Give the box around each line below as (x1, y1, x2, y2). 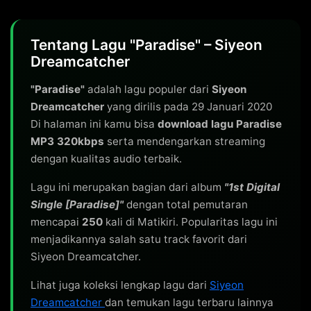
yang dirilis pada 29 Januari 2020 (104, 100, 272, 113)
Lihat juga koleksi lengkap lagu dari (31, 278, 210, 292)
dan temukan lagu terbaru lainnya (105, 296, 274, 309)
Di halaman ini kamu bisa (31, 117, 158, 131)
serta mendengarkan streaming (104, 135, 265, 148)
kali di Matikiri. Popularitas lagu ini (103, 215, 278, 228)
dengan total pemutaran (124, 198, 248, 211)
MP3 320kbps (31, 135, 104, 148)
